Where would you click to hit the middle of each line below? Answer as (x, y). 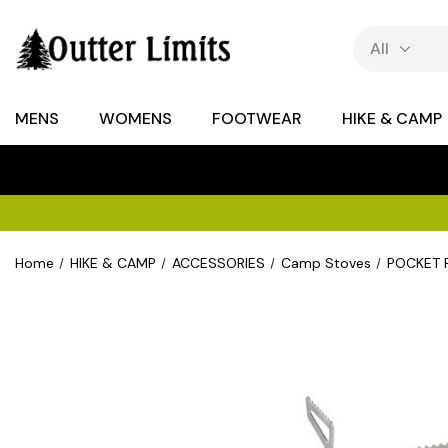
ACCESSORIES (218, 263)
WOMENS (135, 118)
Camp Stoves (325, 263)
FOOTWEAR (257, 118)
